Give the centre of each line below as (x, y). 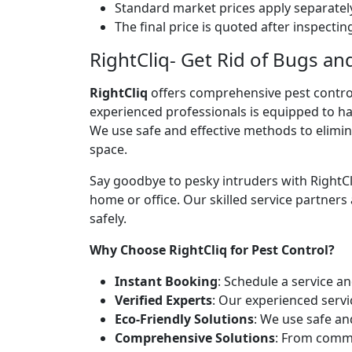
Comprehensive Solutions (195, 337)
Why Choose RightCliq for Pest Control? (212, 249)
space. (108, 149)
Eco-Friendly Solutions (184, 319)
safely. (108, 218)
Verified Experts (163, 300)
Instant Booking (166, 281)
